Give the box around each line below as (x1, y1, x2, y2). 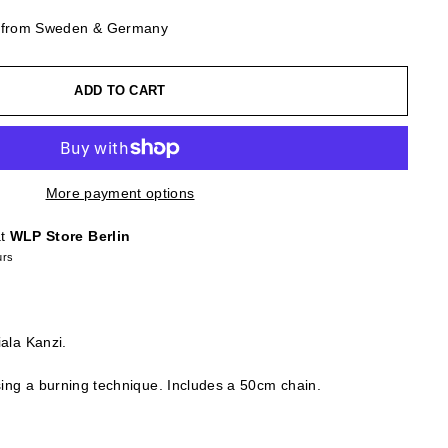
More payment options (45, 184, 195, 201)
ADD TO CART (74, 82, 166, 98)
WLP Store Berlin (9, 227, 131, 244)
